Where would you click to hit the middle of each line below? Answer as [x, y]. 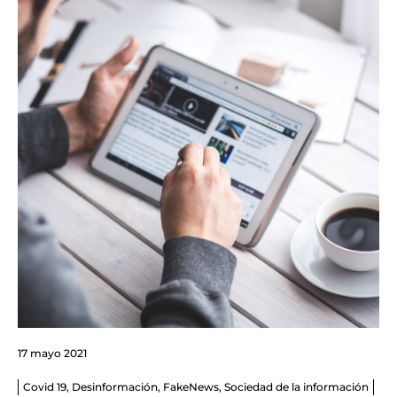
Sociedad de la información [296, 387]
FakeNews [191, 387]
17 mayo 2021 [52, 354]
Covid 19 [45, 387]
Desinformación [115, 387]
